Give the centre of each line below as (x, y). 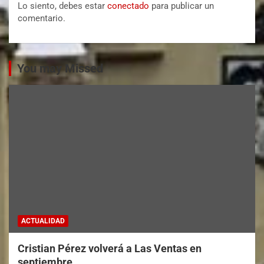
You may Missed (60, 68)
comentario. (42, 18)
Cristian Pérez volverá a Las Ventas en (110, 248)
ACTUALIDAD (43, 221)
